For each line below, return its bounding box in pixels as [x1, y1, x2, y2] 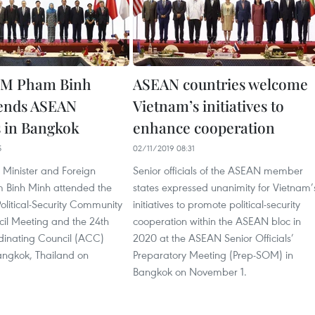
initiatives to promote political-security [133, 197, 300, 212]
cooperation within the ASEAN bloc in [133, 214, 301, 229]
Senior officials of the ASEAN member [133, 163, 303, 178]
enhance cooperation [133, 117, 275, 138]
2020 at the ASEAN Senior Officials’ [133, 231, 294, 245]
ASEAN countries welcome [133, 74, 308, 94]
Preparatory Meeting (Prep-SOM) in [133, 247, 293, 262]
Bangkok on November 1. [133, 264, 247, 279]
